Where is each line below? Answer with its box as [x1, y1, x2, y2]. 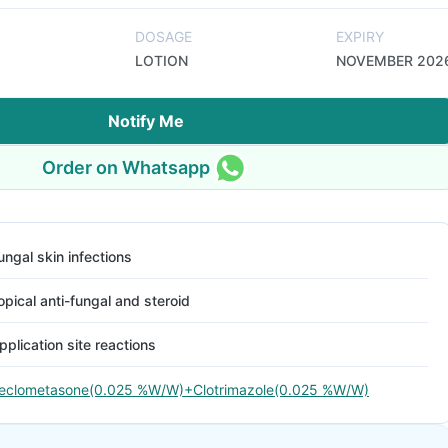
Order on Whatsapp [42, 156, 210, 178]
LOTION [135, 52, 188, 69]
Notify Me [108, 111, 184, 131]
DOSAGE [135, 28, 192, 45]
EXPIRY [336, 28, 384, 45]
